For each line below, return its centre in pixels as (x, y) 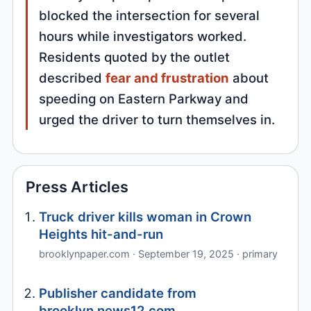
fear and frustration (168, 77)
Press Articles (77, 187)
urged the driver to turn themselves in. (157, 119)
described (73, 77)
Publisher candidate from (118, 293)
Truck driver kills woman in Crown (145, 217)
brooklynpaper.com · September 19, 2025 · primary (159, 253)
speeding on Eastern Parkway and (144, 98)
